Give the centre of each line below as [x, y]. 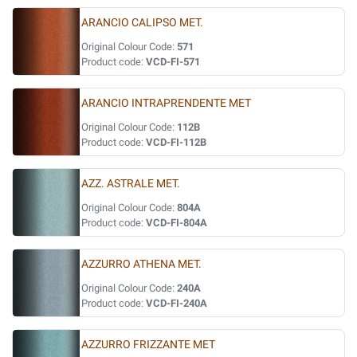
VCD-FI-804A [177, 223]
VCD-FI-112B [176, 142]
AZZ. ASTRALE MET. [131, 184]
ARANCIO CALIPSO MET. [142, 23]
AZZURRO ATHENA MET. [141, 264]
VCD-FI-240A [177, 303]
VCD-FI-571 [173, 62]
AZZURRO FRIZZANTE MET [148, 345]
